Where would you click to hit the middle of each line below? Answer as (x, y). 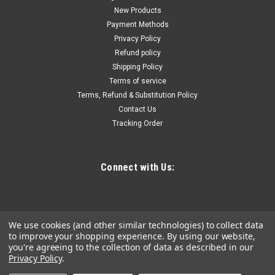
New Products (137, 10)
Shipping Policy (137, 67)
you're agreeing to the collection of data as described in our (131, 247)
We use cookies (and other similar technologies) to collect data (136, 225)
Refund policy (137, 52)
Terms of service (137, 81)
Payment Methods (137, 24)
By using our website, (211, 236)
